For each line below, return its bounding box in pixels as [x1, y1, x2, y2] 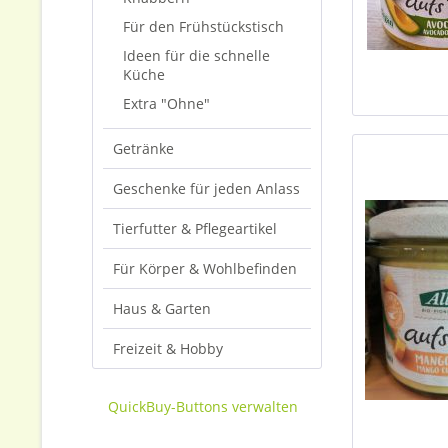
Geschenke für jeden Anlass [113, 179, 300, 198]
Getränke [113, 139, 174, 158]
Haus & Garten [113, 299, 211, 318]
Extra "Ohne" [123, 94, 210, 113]
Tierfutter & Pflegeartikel [113, 219, 277, 238]
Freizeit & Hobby [113, 339, 223, 358]
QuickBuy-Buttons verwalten [108, 397, 298, 416]
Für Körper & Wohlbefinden [113, 259, 297, 278]
